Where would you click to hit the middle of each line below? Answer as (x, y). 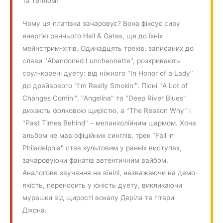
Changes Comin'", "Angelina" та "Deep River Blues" (105, 98)
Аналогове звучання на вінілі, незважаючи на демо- (111, 173)
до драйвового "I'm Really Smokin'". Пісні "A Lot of (105, 86)
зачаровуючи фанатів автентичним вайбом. (96, 161)
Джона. (35, 210)
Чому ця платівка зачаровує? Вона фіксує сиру (102, 24)
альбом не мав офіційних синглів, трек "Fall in (98, 136)
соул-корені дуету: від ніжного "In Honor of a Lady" (108, 73)
